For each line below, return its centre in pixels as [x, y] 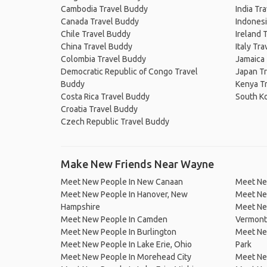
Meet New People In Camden [114, 219]
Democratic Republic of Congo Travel [129, 72]
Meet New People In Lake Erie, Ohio [126, 244]
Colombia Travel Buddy [103, 59]
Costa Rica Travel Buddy [105, 97]
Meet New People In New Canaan [122, 182]
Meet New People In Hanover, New [124, 194]
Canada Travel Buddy [100, 21]
